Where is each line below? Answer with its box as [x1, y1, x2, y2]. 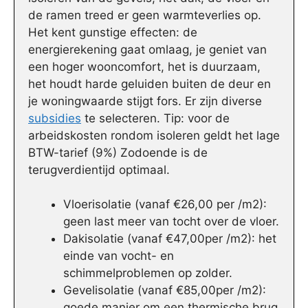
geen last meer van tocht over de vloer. [63, 214, 279, 229]
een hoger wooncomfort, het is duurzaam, [28, 59, 261, 74]
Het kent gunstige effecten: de [28, 25, 197, 39]
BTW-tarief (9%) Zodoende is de [28, 145, 208, 159]
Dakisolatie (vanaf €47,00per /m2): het [63, 232, 276, 246]
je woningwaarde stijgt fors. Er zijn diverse [28, 93, 262, 108]
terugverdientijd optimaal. [28, 162, 170, 177]
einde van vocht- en [63, 249, 174, 263]
